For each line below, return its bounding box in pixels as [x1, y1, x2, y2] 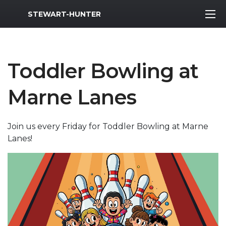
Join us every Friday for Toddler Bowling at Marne [8, 122, 208, 131]
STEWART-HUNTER [28, 9, 101, 19]
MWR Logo [7, 7, 52, 17]
